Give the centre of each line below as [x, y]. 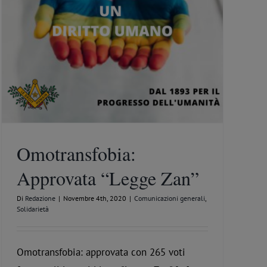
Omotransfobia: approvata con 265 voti [101, 252]
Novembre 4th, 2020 [95, 198]
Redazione [40, 198]
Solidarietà [33, 209]
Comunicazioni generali [170, 198]
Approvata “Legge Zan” [108, 178]
